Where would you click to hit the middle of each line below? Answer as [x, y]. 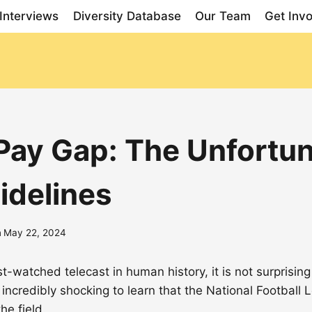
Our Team [223, 16]
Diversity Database [127, 16]
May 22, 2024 [35, 232]
